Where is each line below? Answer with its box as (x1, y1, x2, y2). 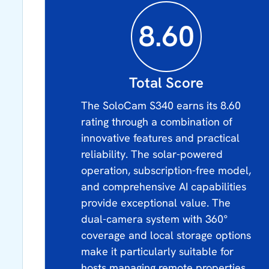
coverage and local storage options (81, 228, 252, 242)
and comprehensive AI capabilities (81, 179, 247, 193)
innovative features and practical (81, 130, 240, 145)
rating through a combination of (81, 114, 233, 128)
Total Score (129, 73, 204, 92)
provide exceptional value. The (81, 195, 231, 210)
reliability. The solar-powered (81, 147, 223, 161)
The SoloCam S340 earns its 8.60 (81, 98, 241, 112)
